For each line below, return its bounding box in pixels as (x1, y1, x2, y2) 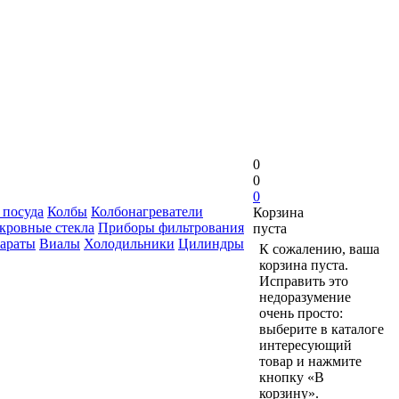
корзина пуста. (259, 257, 348, 273)
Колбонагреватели (91, 204, 203, 219)
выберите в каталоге (259, 322, 384, 337)
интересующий (259, 338, 352, 353)
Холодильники (84, 236, 175, 251)
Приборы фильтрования (98, 220, 244, 235)
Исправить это (259, 273, 348, 289)
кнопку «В (259, 370, 324, 385)
